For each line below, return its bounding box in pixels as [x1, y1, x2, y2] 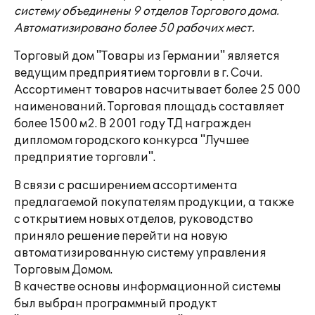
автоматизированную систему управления [14, 246, 266, 260]
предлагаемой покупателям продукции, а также [14, 195, 294, 210]
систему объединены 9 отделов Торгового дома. [14, 4, 279, 18]
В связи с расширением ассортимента [14, 179, 238, 193]
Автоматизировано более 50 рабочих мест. [14, 21, 255, 35]
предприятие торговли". [14, 150, 155, 165]
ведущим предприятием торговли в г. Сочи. [14, 66, 262, 80]
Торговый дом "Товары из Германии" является [14, 49, 280, 63]
